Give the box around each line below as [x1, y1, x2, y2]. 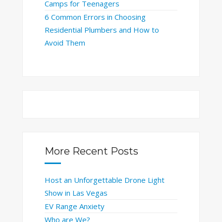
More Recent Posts [44, 145, 138, 157]
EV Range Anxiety [44, 201, 105, 211]
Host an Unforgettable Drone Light [44, 174, 165, 185]
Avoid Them [44, 38, 85, 48]
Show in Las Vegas [44, 187, 108, 198]
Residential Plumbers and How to [44, 25, 159, 35]
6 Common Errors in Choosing [44, 12, 146, 22]
